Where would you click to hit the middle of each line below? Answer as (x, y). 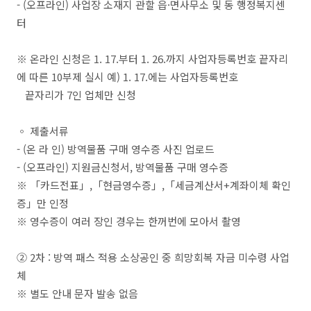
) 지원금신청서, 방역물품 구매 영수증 (147, 167)
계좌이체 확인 (260, 185)
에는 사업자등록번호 (193, 77)
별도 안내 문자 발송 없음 (84, 293)
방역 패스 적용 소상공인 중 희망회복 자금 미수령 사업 (171, 257)
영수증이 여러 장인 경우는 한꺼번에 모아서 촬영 (135, 221)
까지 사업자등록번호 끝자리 (227, 59)
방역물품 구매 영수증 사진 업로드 (141, 149)
